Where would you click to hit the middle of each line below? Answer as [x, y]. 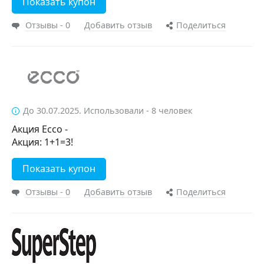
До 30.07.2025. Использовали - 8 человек [108, 110]
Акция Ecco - [40, 129]
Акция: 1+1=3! [42, 142]
